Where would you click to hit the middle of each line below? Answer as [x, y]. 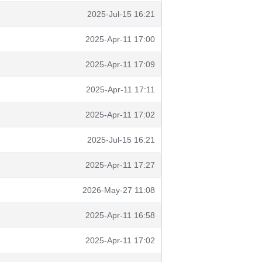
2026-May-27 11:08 [119, 190]
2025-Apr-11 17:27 [120, 165]
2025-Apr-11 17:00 [120, 39]
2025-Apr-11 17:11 [120, 89]
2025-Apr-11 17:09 [120, 64]
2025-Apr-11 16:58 [120, 215]
